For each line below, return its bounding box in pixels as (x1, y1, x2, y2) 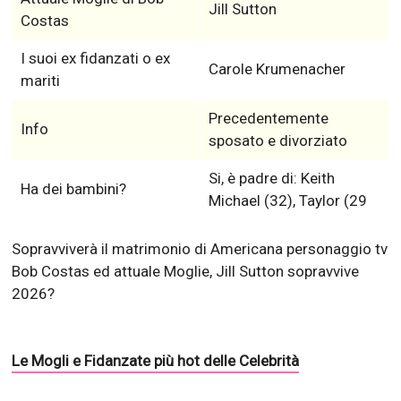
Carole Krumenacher (208, 60, 346, 79)
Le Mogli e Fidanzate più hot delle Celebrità (12, 352, 300, 371)
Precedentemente (208, 109, 328, 128)
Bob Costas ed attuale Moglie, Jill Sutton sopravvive (12, 262, 360, 281)
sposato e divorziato (208, 132, 347, 150)
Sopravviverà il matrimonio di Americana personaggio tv (12, 240, 388, 259)
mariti (20, 72, 60, 90)
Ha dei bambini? (20, 180, 126, 199)
